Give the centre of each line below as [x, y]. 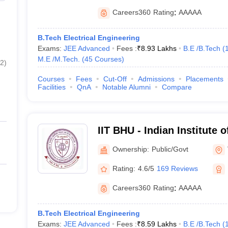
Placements [204, 79]
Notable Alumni [126, 87]
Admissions [156, 79]
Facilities [51, 87]
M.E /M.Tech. [59, 59]
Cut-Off [115, 79]
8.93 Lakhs [159, 48]
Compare [177, 87]
